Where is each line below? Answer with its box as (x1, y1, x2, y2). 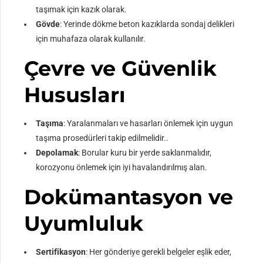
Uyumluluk (24, 211, 144, 237)
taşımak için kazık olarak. (36, 5, 127, 15)
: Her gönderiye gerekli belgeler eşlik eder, (86, 247, 232, 257)
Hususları (24, 82, 126, 108)
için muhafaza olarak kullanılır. (36, 34, 146, 44)
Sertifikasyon (36, 247, 86, 257)
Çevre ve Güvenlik (24, 56, 217, 82)
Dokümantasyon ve (24, 184, 234, 210)
